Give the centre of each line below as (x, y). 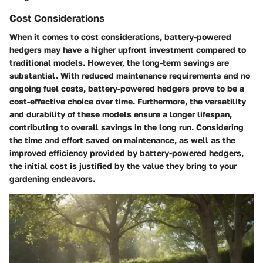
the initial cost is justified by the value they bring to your (123, 166)
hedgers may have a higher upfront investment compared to (128, 49)
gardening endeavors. (52, 178)
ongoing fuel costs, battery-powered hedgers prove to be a (127, 88)
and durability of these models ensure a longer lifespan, (121, 114)
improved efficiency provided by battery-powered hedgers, (127, 153)
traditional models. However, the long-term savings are (119, 62)
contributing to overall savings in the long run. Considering (127, 127)
